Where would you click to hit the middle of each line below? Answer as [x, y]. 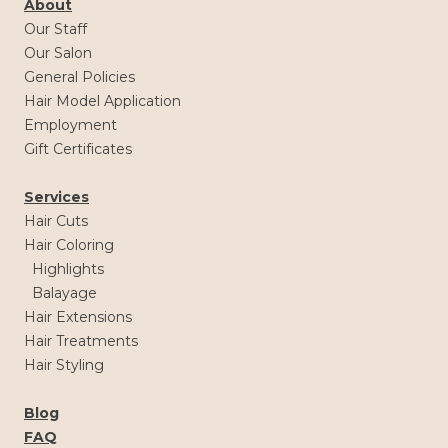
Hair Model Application [102, 100]
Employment [70, 124]
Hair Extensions [78, 316]
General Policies [79, 76]
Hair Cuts [56, 220]
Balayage [64, 292]
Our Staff [55, 28]
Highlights [68, 268]
